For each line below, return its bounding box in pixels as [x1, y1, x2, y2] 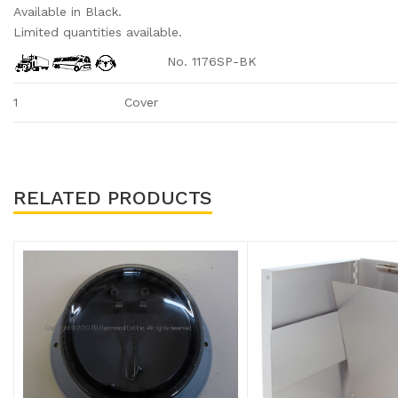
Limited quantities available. [13, 25, 182, 39]
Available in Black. [13, 4, 122, 19]
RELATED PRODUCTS [13, 187, 212, 209]
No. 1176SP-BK [118, 54, 257, 68]
